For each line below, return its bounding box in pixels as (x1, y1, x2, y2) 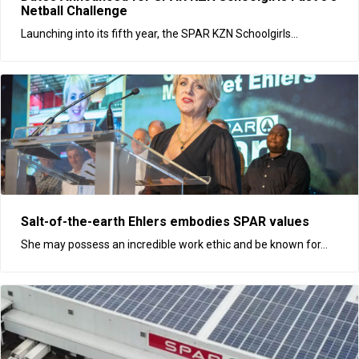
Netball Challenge (21, 2, 127, 18)
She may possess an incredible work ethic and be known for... (21, 237, 328, 251)
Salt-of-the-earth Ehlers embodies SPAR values (21, 213, 309, 229)
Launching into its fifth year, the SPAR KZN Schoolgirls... (21, 26, 298, 40)
